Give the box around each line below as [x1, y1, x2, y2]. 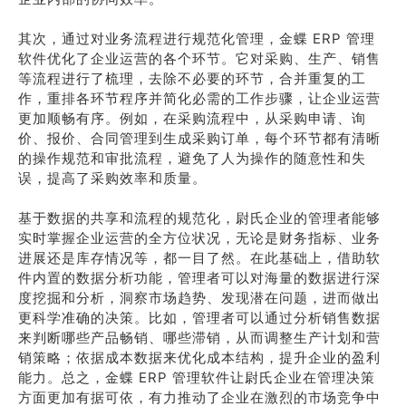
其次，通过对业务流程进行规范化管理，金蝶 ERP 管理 [18, 30, 375, 47]
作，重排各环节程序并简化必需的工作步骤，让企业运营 [18, 90, 381, 107]
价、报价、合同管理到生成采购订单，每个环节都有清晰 [18, 130, 381, 147]
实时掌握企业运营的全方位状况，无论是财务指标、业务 [18, 229, 381, 246]
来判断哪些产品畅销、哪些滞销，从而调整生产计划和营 [18, 329, 381, 346]
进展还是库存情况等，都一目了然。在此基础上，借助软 [18, 249, 381, 266]
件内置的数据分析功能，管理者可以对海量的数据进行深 [18, 269, 381, 286]
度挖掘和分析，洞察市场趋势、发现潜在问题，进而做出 [18, 289, 381, 306]
